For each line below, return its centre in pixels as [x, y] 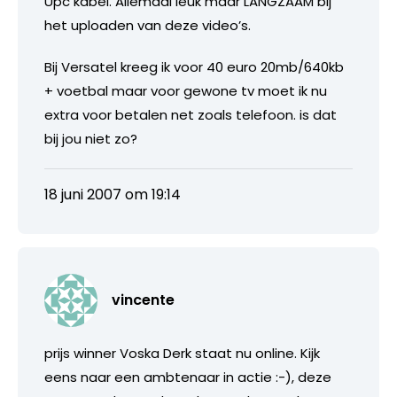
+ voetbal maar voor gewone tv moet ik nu [186, 90]
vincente [143, 300]
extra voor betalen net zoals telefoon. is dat [191, 114]
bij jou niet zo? [91, 138]
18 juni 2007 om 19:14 [113, 194]
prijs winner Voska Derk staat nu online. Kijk [182, 353]
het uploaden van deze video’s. [148, 25]
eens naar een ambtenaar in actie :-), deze [188, 377]
